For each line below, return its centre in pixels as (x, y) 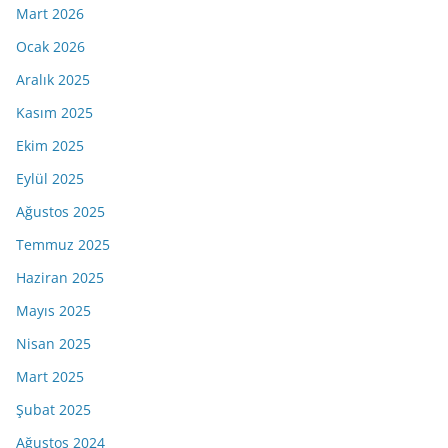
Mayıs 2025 (53, 310)
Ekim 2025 (50, 145)
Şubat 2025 (53, 409)
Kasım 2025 (54, 112)
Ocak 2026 (50, 46)
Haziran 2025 (60, 277)
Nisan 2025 (53, 343)
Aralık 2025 (53, 79)
